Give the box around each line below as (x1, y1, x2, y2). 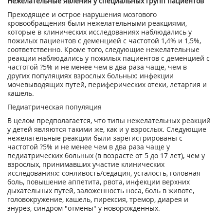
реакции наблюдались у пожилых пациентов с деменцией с (7, 54, 210, 63)
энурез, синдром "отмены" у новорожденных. (7, 203, 160, 213)
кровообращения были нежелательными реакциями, (7, 18, 187, 28)
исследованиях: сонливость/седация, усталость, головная (7, 168, 200, 178)
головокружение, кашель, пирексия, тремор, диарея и (7, 195, 188, 204)
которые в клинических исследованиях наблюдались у (7, 27, 192, 36)
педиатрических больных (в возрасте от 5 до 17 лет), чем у (7, 151, 205, 160)
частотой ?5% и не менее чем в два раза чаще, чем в (7, 62, 187, 72)
